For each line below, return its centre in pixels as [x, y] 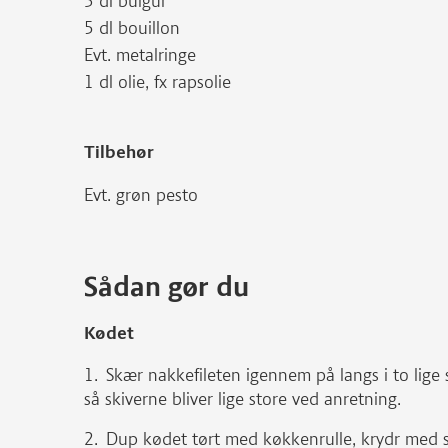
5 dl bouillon [132, 28]
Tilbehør [119, 152]
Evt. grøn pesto [141, 195]
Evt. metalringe [140, 55]
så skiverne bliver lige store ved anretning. [242, 399]
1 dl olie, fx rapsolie [157, 82]
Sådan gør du [166, 286]
